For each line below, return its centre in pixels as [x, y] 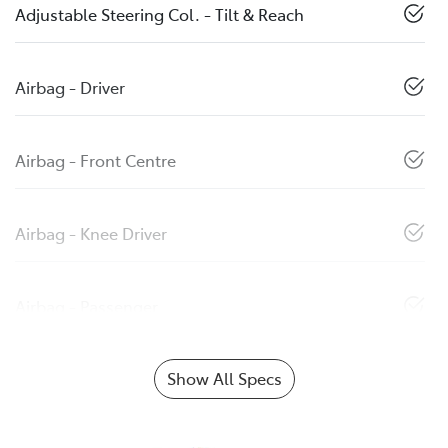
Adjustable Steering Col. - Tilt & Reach [159, 14]
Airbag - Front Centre [95, 160]
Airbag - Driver [70, 87]
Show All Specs [224, 378]
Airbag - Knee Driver [91, 233]
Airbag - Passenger [86, 306]
